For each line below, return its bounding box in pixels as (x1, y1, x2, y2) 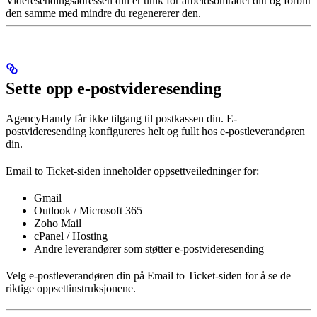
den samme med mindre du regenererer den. (6, 6, 201, 19)
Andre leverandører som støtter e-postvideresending (34, 242, 264, 255)
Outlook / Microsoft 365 (34, 204, 142, 217)
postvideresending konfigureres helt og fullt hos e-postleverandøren (6, 125, 305, 137)
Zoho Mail (34, 217, 81, 229)
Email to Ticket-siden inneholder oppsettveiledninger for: (6, 164, 259, 177)
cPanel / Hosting (34, 229, 108, 242)
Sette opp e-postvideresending (6, 79, 221, 98)
